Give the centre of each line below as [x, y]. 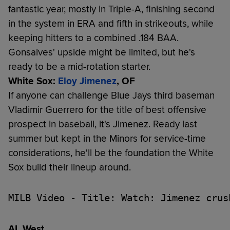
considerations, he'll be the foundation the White [111, 153]
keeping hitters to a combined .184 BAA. [93, 38]
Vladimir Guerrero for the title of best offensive [107, 110]
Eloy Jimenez [87, 81]
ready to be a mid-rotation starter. [79, 66]
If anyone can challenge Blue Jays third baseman [111, 95]
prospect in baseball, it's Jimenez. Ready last [103, 124]
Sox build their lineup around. [70, 167]
